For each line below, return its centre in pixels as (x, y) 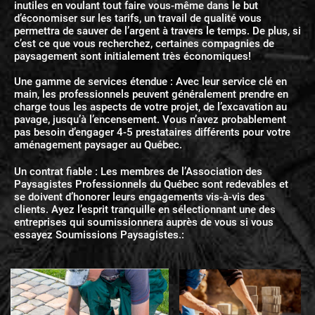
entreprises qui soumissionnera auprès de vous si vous (144, 222)
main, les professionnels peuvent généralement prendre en (151, 94)
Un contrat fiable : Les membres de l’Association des (138, 171)
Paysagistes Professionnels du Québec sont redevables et (151, 184)
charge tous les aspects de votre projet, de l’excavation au (150, 107)
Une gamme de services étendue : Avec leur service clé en (150, 81)
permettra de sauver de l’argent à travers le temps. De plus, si (157, 31)
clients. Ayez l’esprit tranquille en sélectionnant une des (145, 209)
